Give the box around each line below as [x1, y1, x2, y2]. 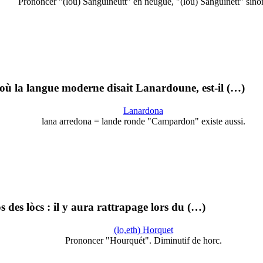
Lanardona [123, 105, 163, 116]
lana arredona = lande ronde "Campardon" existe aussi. [41, 116, 245, 126]
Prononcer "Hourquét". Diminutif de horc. [65, 235, 222, 245]
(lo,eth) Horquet [113, 225, 173, 235]
